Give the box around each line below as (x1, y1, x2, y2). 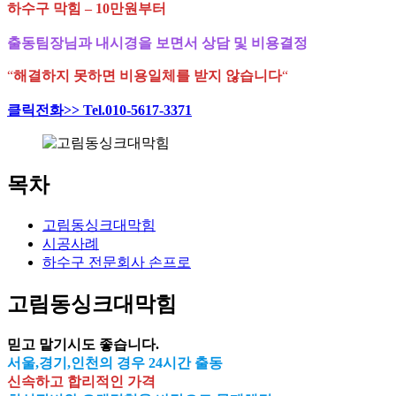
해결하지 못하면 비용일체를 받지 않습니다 (13, 68, 282, 84)
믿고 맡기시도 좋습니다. (7, 337, 159, 353)
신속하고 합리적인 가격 (7, 374, 156, 390)
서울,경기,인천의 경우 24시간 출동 (7, 355, 223, 371)
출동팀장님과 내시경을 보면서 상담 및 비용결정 (7, 35, 308, 51)
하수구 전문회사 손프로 (42, 255, 191, 270)
